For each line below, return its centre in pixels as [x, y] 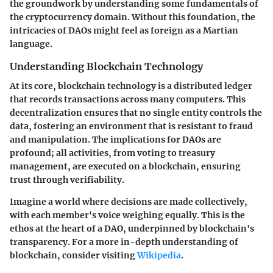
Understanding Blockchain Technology [106, 66]
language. [31, 44]
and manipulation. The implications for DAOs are [115, 139]
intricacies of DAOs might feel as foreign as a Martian [124, 30]
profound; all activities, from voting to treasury [112, 153]
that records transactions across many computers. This [128, 99]
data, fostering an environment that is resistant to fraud [131, 126]
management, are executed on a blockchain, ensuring [125, 166]
